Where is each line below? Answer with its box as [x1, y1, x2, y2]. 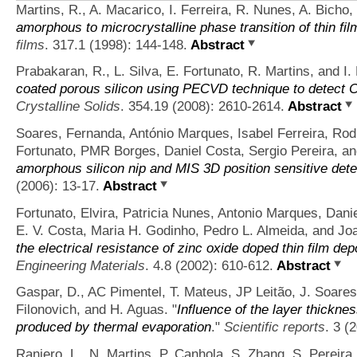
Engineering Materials [16, 257, 145, 273]
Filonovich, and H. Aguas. [16, 301, 168, 318]
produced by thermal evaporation [16, 319, 211, 335]
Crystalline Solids [16, 98, 120, 115]
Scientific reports [224, 319, 325, 335]
